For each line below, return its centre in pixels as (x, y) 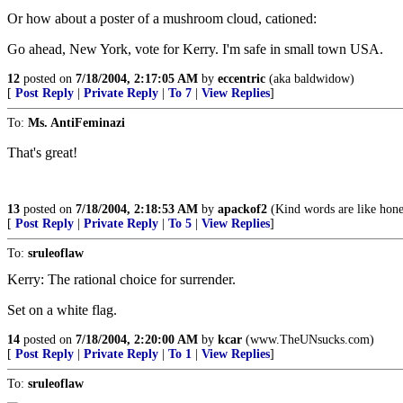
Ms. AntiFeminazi (76, 123)
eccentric (242, 79)
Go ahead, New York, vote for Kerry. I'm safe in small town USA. (195, 49)
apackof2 (242, 209)
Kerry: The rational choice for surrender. (121, 279)
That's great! (42, 152)
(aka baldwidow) (310, 79)
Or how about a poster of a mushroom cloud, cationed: (162, 18)
